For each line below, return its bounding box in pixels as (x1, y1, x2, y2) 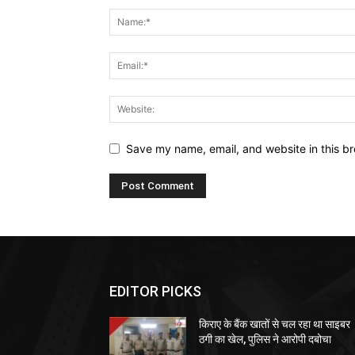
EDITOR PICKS (109, 283, 201, 300)
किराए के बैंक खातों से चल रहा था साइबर (199, 318, 351, 331)
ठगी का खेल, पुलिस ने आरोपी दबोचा (199, 333, 332, 346)
